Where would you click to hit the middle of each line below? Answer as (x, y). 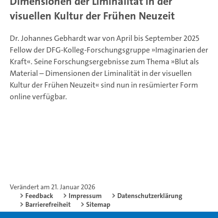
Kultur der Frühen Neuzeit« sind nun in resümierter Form (104, 85)
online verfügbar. (38, 97)
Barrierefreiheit (48, 205)
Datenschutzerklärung (150, 196)
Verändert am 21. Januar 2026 (53, 187)
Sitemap (98, 205)
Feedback (39, 196)
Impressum (85, 196)
